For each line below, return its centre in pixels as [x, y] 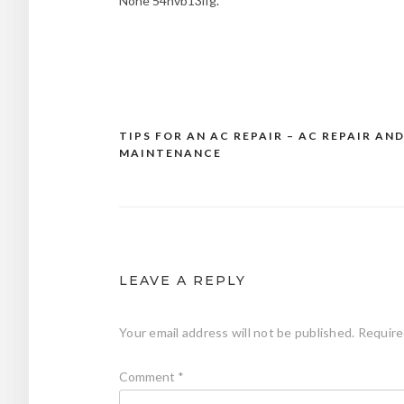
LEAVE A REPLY [183, 280]
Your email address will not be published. [237, 332]
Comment [148, 376]
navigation [172, 171]
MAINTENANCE [170, 152]
